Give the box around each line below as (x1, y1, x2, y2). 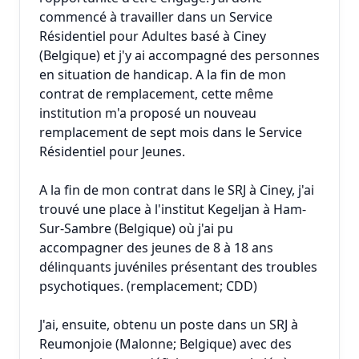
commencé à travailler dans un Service (39, 8, 272, 26)
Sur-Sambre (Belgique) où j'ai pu (39, 220, 233, 237)
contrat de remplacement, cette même (39, 85, 273, 103)
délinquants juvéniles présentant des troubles (39, 258, 317, 276)
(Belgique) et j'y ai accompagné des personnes (39, 46, 320, 64)
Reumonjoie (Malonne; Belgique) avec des (39, 335, 292, 353)
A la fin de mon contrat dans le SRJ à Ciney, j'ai (39, 181, 314, 199)
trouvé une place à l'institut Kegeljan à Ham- (39, 200, 306, 218)
